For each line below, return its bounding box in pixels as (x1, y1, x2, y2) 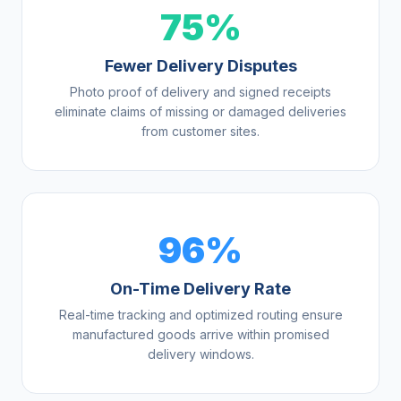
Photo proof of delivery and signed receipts (70, 84, 331, 100)
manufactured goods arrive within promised (72, 327, 329, 343)
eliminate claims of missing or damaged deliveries (55, 104, 346, 120)
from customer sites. (141, 124, 260, 140)
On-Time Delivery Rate (110, 279, 291, 299)
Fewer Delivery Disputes (104, 56, 297, 76)
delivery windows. (147, 346, 254, 363)
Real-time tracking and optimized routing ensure (58, 307, 343, 323)
